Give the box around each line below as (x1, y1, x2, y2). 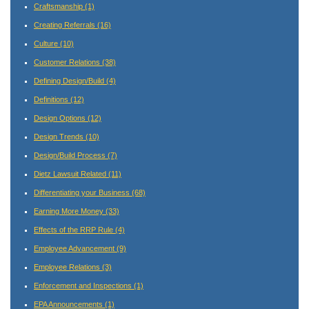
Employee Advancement (34, 244, 117, 253)
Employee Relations (34, 263, 102, 272)
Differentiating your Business (34, 188, 132, 197)
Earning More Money (34, 207, 106, 216)
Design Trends (34, 132, 86, 141)
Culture (34, 39, 60, 48)
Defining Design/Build (34, 77, 106, 86)
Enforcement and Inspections (34, 281, 134, 290)
